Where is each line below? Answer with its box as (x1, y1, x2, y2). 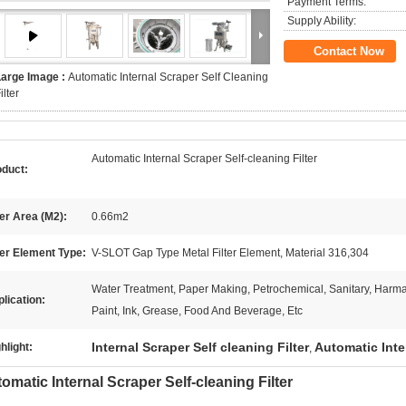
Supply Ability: (287, 14, 356, 27)
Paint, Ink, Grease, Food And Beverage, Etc (92, 304, 303, 317)
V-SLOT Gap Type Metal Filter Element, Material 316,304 (92, 246, 369, 259)
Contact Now (314, 44, 384, 58)
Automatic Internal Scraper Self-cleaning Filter (92, 152, 317, 165)
